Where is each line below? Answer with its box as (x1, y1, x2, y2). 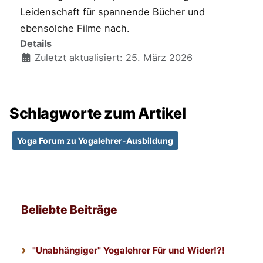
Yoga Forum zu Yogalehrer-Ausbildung (17, 136, 173, 146)
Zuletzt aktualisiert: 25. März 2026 (34, 51, 193, 63)
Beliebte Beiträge (21, 203, 117, 217)
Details (19, 37, 52, 49)
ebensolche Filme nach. (19, 22, 130, 34)
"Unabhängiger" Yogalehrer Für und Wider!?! (32, 244, 225, 256)
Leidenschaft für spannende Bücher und (19, 5, 205, 18)
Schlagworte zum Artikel (9, 104, 186, 123)
